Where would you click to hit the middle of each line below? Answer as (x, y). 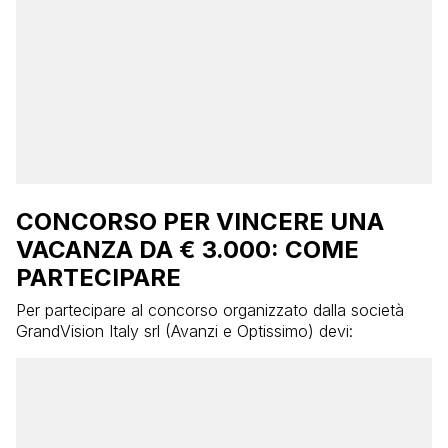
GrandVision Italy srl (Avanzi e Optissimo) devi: (184, 331)
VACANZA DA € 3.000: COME (187, 250)
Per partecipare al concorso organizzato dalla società (210, 310)
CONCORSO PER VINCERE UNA (200, 222)
